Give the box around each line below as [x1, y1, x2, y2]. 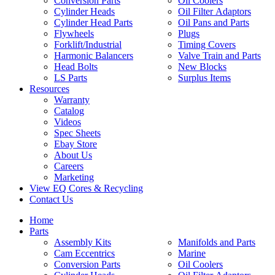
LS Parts [54, 72, 87, 83]
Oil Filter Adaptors [178, 6, 251, 17]
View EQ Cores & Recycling [29, 182, 143, 193]
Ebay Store [54, 138, 97, 149]
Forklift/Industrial [54, 39, 122, 50]
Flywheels [54, 28, 94, 39]
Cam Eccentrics [54, 247, 115, 258]
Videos [54, 116, 81, 127]
